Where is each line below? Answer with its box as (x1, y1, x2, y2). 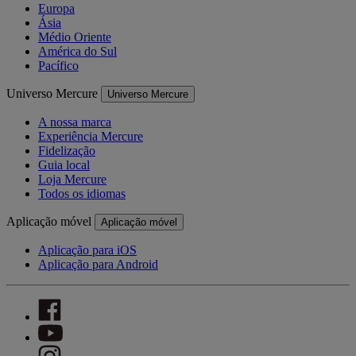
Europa (38, 2, 75, 16)
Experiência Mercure (38, 130, 143, 144)
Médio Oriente (38, 30, 111, 44)
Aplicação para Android (38, 257, 158, 272)
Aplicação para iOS (38, 243, 137, 257)
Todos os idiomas (38, 187, 126, 201)
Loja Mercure (38, 172, 106, 187)
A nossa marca (38, 115, 111, 130)
